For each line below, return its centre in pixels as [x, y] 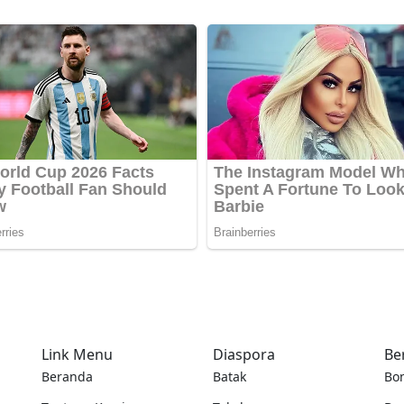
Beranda [67, 377]
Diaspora [244, 355]
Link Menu [77, 355]
